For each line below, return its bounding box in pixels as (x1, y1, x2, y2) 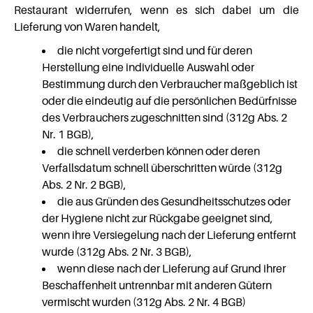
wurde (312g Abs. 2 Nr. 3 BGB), (42, 245, 192, 259)
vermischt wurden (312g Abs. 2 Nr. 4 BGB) (42, 295, 246, 309)
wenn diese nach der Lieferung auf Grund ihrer (57, 261, 286, 275)
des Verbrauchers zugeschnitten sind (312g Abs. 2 (42, 110, 287, 124)
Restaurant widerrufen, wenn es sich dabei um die (14, 3, 299, 17)
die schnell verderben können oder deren (57, 144, 260, 158)
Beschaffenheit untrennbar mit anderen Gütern (42, 278, 272, 292)
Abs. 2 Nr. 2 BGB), (42, 177, 126, 191)
